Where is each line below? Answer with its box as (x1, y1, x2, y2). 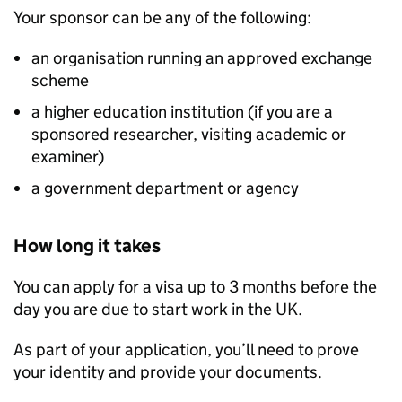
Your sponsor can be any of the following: (13, 7, 311, 28)
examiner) (31, 146, 104, 167)
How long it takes (13, 234, 161, 258)
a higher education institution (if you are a (31, 101, 333, 122)
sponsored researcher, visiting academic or (31, 124, 346, 144)
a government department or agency (31, 178, 299, 198)
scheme (31, 70, 89, 91)
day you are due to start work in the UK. (13, 299, 302, 319)
